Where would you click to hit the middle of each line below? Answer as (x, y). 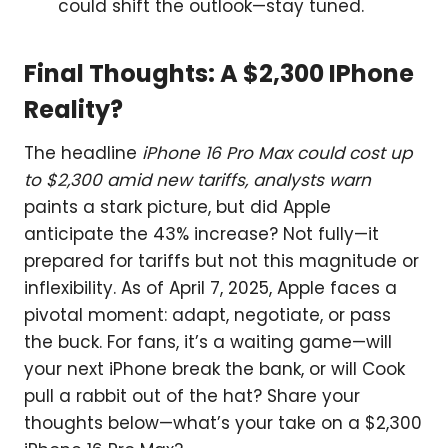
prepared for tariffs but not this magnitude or (221, 261)
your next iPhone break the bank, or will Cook (214, 369)
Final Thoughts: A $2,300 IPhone (219, 74)
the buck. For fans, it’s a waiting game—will (208, 342)
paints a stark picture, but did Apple (177, 207)
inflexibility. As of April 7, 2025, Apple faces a (210, 288)
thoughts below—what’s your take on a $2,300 (223, 423)
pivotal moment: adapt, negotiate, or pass (207, 315)
